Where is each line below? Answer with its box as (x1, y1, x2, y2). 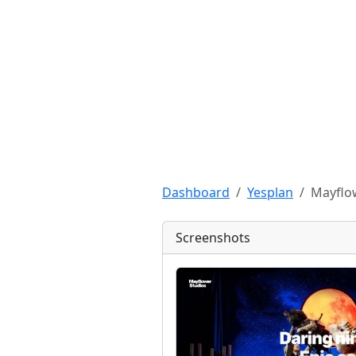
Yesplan (247, 184, 293, 201)
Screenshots (176, 229, 250, 246)
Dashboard (162, 184, 230, 201)
